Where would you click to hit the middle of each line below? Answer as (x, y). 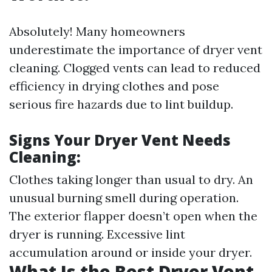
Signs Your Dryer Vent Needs (120, 140)
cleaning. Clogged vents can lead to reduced (135, 68)
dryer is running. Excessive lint (97, 234)
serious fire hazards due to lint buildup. (121, 104)
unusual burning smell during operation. (124, 198)
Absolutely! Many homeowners (97, 31)
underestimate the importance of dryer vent (136, 49)
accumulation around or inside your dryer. (131, 252)
